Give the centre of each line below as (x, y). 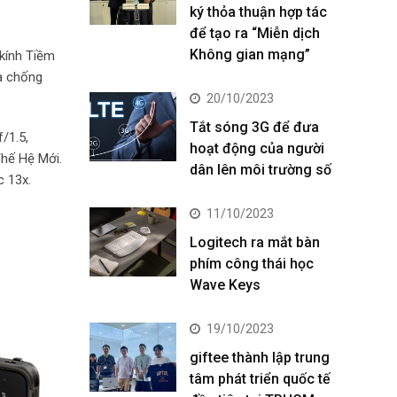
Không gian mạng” (250, 54)
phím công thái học (252, 264)
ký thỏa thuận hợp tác (258, 12)
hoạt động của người (257, 148)
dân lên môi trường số (261, 170)
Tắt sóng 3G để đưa (254, 127)
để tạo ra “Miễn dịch (255, 33)
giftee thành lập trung (260, 358)
